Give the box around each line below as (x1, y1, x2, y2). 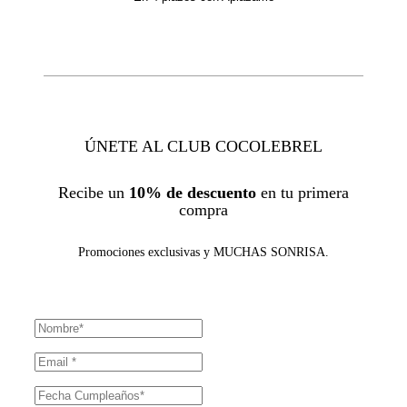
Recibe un (58, 183, 129, 202)
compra (179, 200, 228, 219)
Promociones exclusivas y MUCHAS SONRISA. (78, 244, 329, 259)
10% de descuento (129, 183, 256, 202)
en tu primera (256, 183, 349, 202)
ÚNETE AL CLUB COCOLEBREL (84, 136, 323, 155)
